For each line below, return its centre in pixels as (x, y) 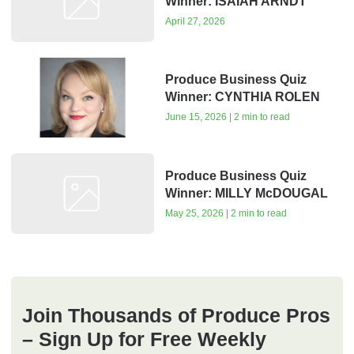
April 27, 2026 (195, 21)
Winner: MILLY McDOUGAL (246, 193)
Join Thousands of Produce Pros (176, 315)
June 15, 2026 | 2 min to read (227, 117)
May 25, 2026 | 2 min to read (226, 213)
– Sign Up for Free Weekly (144, 339)
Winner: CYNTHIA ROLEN (242, 97)
